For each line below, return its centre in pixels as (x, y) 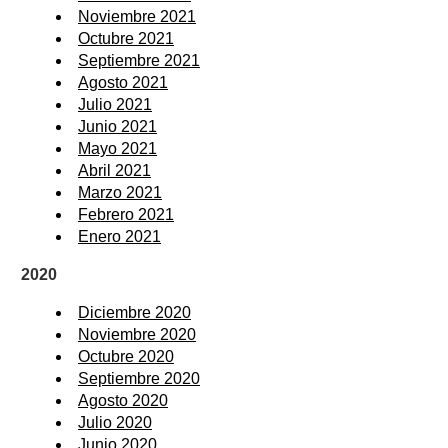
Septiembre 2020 (139, 378)
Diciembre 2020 (134, 312)
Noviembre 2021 (137, 16)
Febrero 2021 (126, 214)
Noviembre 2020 (137, 334)
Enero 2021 (119, 236)
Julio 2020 (115, 422)
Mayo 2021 (117, 148)
